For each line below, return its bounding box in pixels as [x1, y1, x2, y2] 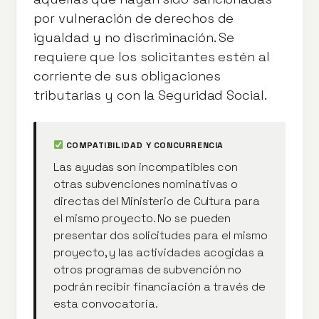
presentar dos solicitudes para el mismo [53, 227, 268, 243]
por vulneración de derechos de [33, 9, 234, 26]
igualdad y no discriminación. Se [33, 28, 235, 46]
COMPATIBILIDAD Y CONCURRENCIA [63, 139, 224, 151]
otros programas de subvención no [53, 261, 242, 277]
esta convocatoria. [53, 296, 158, 311]
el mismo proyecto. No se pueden [53, 210, 231, 226]
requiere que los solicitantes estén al [33, 48, 270, 65]
